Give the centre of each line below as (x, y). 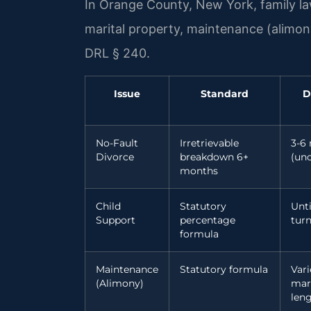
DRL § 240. (117, 53)
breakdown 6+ (214, 157)
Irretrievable (209, 143)
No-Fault (117, 143)
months (199, 170)
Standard (225, 93)
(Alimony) (120, 283)
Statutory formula (224, 269)
